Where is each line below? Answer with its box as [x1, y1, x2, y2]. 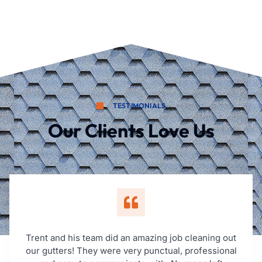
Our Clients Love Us [47, 119, 215, 143]
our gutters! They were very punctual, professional [25, 245, 237, 257]
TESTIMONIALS [112, 101, 166, 111]
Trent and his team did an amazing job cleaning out [26, 232, 236, 244]
